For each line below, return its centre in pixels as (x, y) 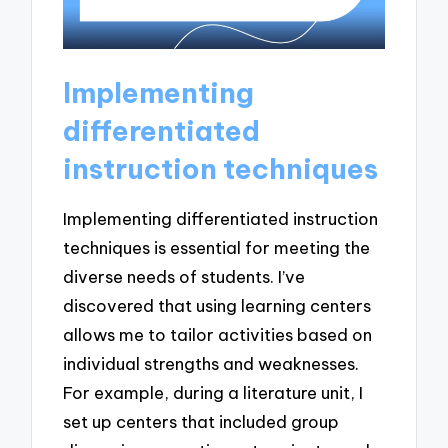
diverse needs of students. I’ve (184, 276)
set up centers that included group (201, 421)
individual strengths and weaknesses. (211, 363)
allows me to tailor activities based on (218, 334)
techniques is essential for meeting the (217, 247)
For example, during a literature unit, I (213, 392)
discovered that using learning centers (217, 305)
